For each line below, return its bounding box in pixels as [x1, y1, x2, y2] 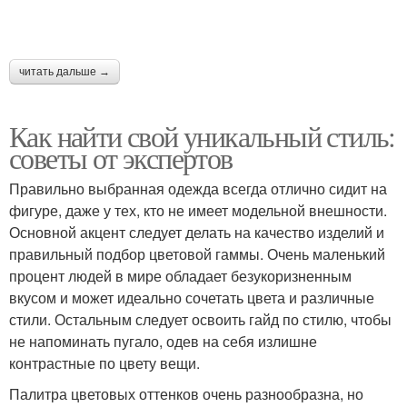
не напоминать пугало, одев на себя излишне [9, 330, 317, 352]
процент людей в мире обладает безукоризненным [9, 264, 352, 286]
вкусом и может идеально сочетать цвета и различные [9, 286, 374, 308]
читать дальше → [19, 65, 110, 78]
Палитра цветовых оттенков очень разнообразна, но [9, 382, 363, 404]
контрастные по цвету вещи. [9, 352, 200, 373]
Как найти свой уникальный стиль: [9, 115, 395, 155]
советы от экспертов [9, 137, 233, 177]
